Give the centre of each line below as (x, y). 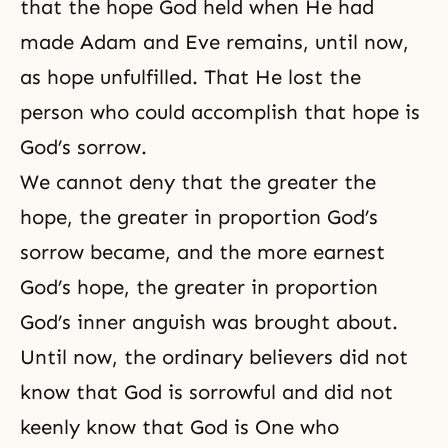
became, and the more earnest (234, 251)
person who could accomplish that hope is (220, 111)
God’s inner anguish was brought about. (209, 321)
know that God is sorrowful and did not (206, 391)
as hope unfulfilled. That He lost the (190, 76)
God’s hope (72, 286)
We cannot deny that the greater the (198, 181)
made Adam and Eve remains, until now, (214, 41)
